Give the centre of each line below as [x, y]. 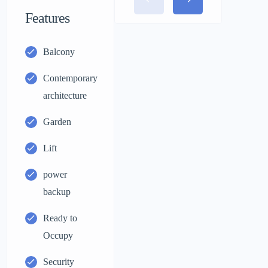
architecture [65, 95]
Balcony [59, 52]
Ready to [60, 218]
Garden [57, 122]
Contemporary [71, 78]
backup [57, 192]
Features [48, 18]
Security [59, 262]
